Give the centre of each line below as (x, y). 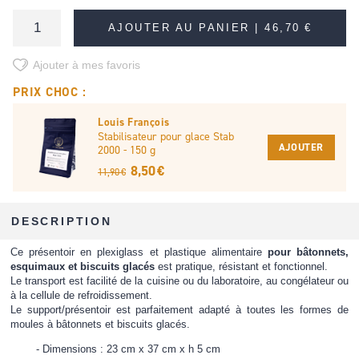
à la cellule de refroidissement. (82, 295)
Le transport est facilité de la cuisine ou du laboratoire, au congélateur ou (179, 280)
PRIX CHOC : (50, 91)
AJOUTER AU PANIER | (186, 28)
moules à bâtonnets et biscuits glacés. (101, 324)
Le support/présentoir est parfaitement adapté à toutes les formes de (179, 309)
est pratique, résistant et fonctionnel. (242, 266)
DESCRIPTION (62, 221)
